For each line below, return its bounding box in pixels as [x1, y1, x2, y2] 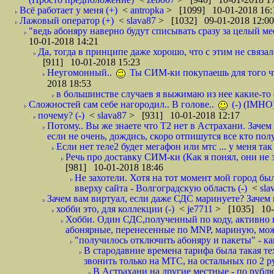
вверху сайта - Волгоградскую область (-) [75, 183, 247, 193]
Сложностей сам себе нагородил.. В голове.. [29, 99, 217, 109]
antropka [130, 5, 166, 15]
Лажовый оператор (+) [20, 15, 114, 26]
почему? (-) [38, 110, 84, 120]
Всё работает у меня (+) [20, 5, 117, 15]
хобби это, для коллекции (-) [56, 204, 174, 214]
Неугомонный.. [47, 67, 114, 78]
